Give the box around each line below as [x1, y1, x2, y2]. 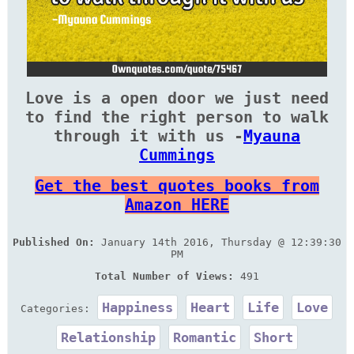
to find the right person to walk [25, 107, 329, 127]
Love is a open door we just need [25, 88, 329, 108]
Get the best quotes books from [35, 176, 319, 196]
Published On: [13, 236, 95, 249]
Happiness [102, 299, 173, 316]
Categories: [21, 303, 96, 315]
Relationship [61, 330, 156, 346]
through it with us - [54, 126, 243, 146]
